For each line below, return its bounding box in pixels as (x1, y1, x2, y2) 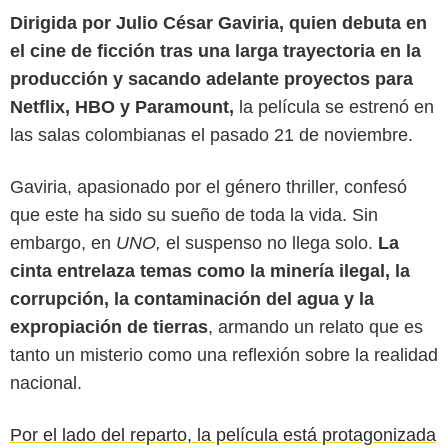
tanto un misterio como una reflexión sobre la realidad (10, 345, 438, 366)
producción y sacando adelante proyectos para (10, 69, 413, 90)
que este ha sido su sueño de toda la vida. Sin (10, 205, 378, 226)
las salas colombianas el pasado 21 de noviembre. (10, 125, 413, 146)
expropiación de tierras (10, 317, 208, 338)
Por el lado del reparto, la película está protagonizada (10, 425, 436, 446)
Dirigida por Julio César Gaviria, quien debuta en (10, 13, 427, 34)
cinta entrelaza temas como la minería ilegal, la (10, 261, 410, 282)
